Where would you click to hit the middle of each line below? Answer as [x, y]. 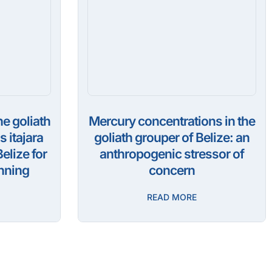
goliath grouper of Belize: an [172, 138]
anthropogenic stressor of [172, 154]
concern [172, 171]
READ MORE [172, 197]
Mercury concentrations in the [172, 121]
